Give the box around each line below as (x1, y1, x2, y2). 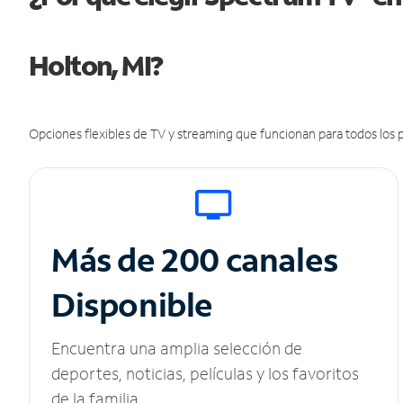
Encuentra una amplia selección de (51, 337, 302, 360)
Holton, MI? (29, 48, 163, 84)
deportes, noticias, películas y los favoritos (51, 363, 359, 385)
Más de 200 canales (51, 238, 345, 282)
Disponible (51, 283, 213, 327)
